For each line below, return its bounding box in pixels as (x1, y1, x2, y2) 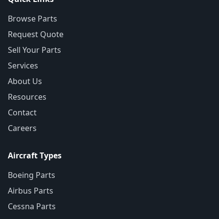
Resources (8, 91, 46, 102)
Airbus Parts (8, 185, 53, 196)
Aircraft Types (8, 150, 62, 161)
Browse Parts (8, 13, 57, 24)
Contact (8, 107, 37, 118)
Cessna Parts (8, 201, 56, 212)
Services (8, 60, 38, 71)
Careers (8, 123, 37, 133)
